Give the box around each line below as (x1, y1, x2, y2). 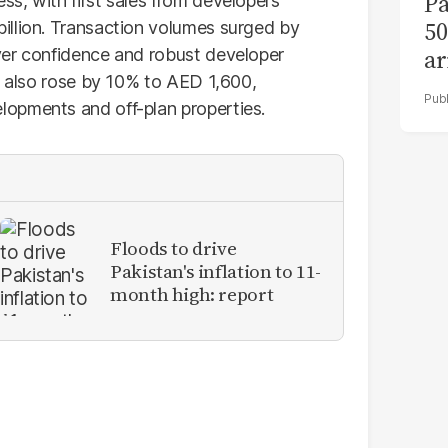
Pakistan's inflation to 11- (110, 257, 321, 284)
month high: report (110, 280, 274, 307)
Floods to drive (110, 234, 237, 261)
